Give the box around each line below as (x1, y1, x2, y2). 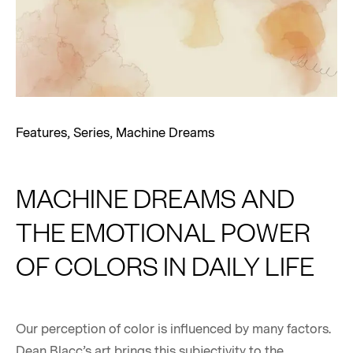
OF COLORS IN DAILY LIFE (16, 248, 314, 281)
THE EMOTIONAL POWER (16, 214, 310, 247)
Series (73, 124, 110, 143)
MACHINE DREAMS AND (16, 180, 295, 214)
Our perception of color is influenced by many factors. (16, 320, 331, 338)
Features (16, 124, 67, 143)
